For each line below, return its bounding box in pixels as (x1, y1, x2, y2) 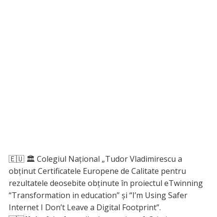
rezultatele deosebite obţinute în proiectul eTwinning (8, 178, 203, 189)
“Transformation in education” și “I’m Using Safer (8, 190, 187, 201)
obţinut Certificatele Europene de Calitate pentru (8, 166, 186, 177)
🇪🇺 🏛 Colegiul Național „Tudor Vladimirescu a (8, 154, 182, 165)
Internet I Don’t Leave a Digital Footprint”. (8, 202, 161, 213)
